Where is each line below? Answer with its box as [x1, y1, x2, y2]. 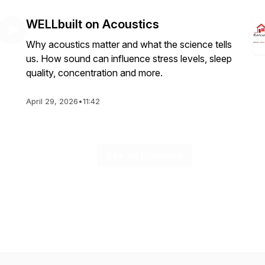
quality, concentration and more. [26, 67, 163, 79]
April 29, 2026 [26, 96, 78, 106]
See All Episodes [106, 150, 183, 161]
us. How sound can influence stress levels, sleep [26, 53, 232, 64]
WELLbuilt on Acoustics [26, 17, 159, 31]
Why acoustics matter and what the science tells [26, 38, 232, 50]
